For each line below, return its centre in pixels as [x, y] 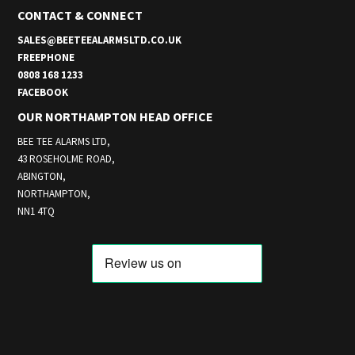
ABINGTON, [42, 176]
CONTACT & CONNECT [80, 15]
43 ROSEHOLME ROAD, [67, 158]
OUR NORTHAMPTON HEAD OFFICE [116, 116]
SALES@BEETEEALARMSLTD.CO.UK [100, 40]
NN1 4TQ [36, 211]
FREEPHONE [46, 57]
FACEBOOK [43, 92]
